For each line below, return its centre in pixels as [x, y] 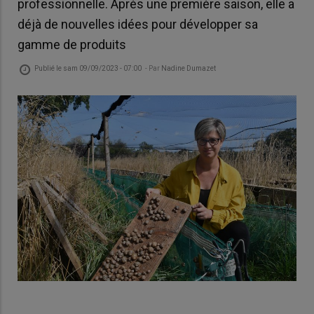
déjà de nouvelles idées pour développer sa [138, 25]
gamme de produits [72, 45]
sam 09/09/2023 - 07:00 [102, 68]
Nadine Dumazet [189, 68]
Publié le [49, 68]
